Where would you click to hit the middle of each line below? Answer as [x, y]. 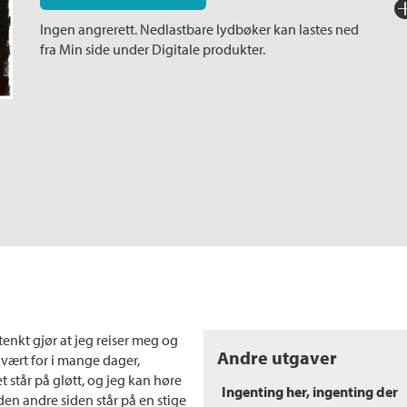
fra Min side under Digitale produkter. [153, 49]
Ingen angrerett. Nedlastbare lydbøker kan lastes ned [199, 29]
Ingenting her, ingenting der [310, 391]
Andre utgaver [277, 357]
